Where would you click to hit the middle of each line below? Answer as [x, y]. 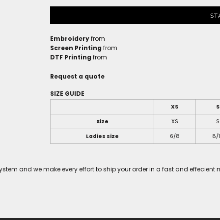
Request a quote [77, 77]
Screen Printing [76, 48]
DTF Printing [71, 57]
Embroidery [70, 39]
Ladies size [102, 137]
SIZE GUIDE [67, 94]
